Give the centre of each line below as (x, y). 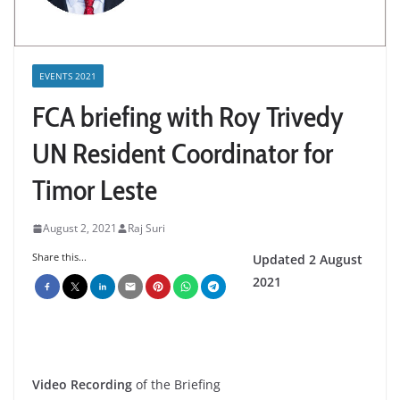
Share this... (59, 257)
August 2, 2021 (80, 229)
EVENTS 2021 (68, 76)
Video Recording (84, 385)
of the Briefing (178, 385)
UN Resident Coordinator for (183, 154)
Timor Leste (95, 190)
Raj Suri (146, 229)
